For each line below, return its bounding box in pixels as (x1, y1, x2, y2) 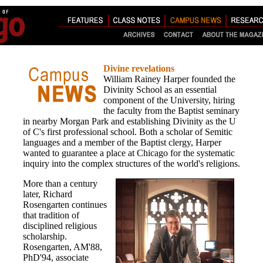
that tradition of (23, 210, 79, 220)
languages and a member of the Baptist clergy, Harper (23, 137, 221, 147)
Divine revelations (103, 63, 174, 73)
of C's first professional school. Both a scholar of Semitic (23, 127, 232, 137)
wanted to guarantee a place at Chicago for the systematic (23, 148, 235, 158)
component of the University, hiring (103, 95, 235, 105)
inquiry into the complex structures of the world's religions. (23, 159, 240, 168)
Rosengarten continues (23, 200, 107, 210)
